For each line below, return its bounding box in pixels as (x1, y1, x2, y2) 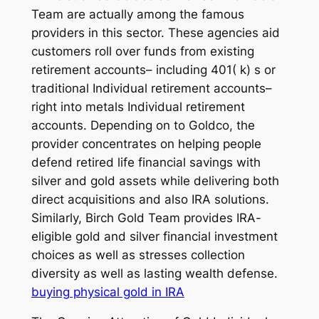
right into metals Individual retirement (31, 99, 245, 114)
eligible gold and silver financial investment (31, 229, 278, 244)
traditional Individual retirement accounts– (31, 80, 272, 95)
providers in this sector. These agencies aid (31, 25, 280, 40)
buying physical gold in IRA (31, 284, 184, 299)
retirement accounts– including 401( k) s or (31, 62, 276, 77)
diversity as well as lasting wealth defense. (31, 266, 278, 281)
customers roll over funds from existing (31, 43, 254, 58)
